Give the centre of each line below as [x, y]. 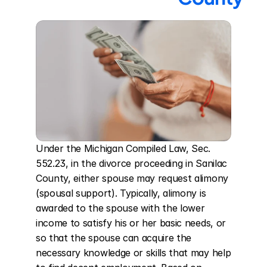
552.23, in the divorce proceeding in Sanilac [131, 163]
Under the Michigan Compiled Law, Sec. [123, 148]
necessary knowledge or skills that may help [133, 253]
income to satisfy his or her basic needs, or [131, 223]
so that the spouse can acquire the [114, 238]
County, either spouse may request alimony [132, 178]
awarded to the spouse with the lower [120, 208]
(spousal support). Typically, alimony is [121, 193]
